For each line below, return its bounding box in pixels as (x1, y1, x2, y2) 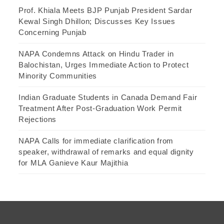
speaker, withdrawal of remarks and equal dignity (18, 147, 194, 156)
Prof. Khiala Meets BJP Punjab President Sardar (18, 6, 192, 15)
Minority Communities (18, 71, 97, 80)
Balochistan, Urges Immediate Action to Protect (18, 60, 189, 69)
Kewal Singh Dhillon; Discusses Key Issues (18, 17, 175, 26)
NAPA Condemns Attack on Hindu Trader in (18, 49, 174, 58)
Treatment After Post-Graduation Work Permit (18, 104, 182, 113)
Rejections (18, 115, 56, 124)
